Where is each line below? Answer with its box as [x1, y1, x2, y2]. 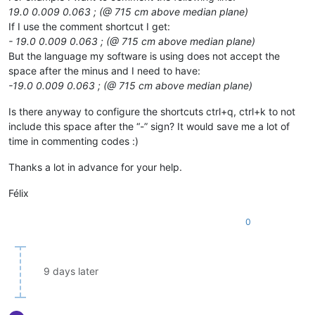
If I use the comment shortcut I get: [8, 20, 170, 32]
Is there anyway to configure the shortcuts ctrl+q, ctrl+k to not [8, 105, 295, 117]
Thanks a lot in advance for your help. [8, 160, 182, 173]
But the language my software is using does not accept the [8, 49, 280, 62]
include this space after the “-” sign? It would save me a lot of [8, 120, 290, 132]
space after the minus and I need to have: [8, 64, 200, 77]
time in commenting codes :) [8, 134, 139, 147]
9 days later [44, 264, 98, 277]
